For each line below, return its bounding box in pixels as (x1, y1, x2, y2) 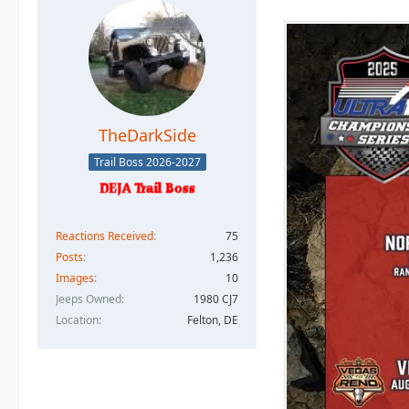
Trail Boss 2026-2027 (93, 154, 201, 171)
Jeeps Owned (56, 291, 121, 308)
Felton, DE (187, 312, 238, 329)
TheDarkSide (98, 124, 196, 146)
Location (56, 312, 99, 329)
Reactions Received (56, 228, 153, 245)
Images (56, 270, 94, 287)
